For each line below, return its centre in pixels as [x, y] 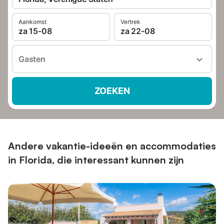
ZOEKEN [112, 91]
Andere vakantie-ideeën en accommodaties [112, 146]
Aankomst [32, 22]
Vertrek [130, 22]
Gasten [32, 59]
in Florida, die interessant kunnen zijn [96, 160]
